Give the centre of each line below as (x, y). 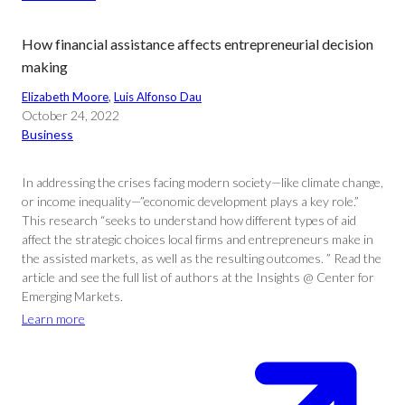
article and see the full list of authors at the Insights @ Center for (198, 277)
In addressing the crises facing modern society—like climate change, (202, 182)
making (45, 66)
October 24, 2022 (71, 115)
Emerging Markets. (72, 296)
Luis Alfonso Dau (158, 97)
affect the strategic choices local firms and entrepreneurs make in (198, 239)
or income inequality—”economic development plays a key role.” (190, 201)
